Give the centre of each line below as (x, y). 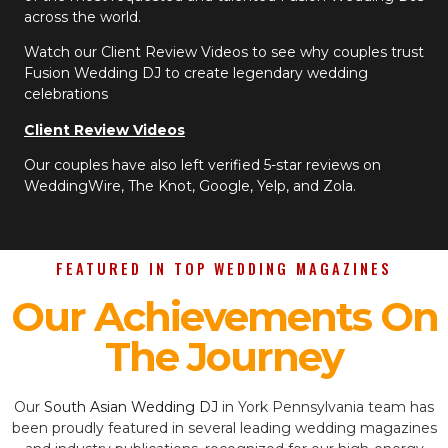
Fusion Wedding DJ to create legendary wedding (196, 73)
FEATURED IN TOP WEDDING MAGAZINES (224, 268)
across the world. (82, 16)
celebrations (66, 94)
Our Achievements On (224, 316)
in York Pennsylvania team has (326, 406)
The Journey (224, 356)
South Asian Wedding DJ (131, 406)
